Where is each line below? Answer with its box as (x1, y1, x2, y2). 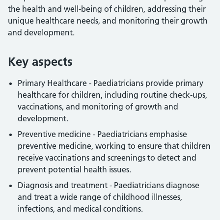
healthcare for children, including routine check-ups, (18, 90, 207, 100)
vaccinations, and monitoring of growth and (18, 102, 178, 111)
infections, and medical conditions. (18, 204, 145, 214)
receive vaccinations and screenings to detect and (18, 153, 196, 163)
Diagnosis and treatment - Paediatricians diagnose (18, 180, 199, 190)
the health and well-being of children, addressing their (8, 4, 206, 14)
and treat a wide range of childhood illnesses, (18, 192, 182, 202)
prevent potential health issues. (18, 165, 131, 174)
